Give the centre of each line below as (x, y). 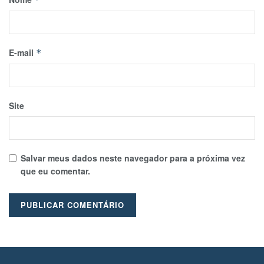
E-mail (22, 52)
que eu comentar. (55, 171)
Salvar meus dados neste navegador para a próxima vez (133, 158)
